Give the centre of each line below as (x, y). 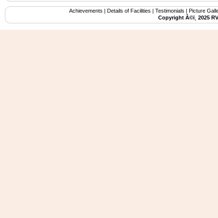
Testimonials (170, 11)
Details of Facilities (129, 11)
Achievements (86, 11)
